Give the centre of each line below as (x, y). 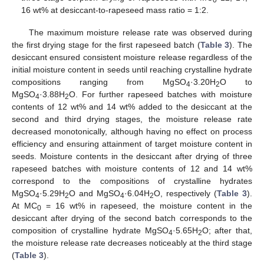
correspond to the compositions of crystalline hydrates (132, 181)
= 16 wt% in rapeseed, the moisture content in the (147, 205)
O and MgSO (95, 193)
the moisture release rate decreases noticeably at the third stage (132, 242)
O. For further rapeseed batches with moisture (161, 94)
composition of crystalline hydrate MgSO (90, 230)
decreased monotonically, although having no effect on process (132, 131)
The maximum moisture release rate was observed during (140, 32)
